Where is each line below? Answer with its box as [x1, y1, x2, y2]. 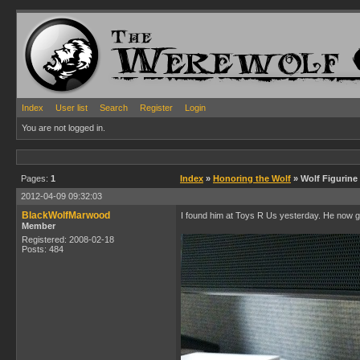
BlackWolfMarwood [22, 210, 110, 221]
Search [100, 103, 128, 112]
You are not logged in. [22, 123, 105, 133]
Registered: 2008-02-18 [22, 235, 114, 244]
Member [22, 221, 55, 231]
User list [55, 103, 88, 112]
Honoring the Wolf [213, 174, 291, 183]
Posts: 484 [22, 244, 63, 254]
